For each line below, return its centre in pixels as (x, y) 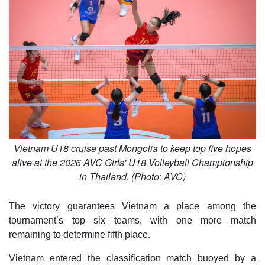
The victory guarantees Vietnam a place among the (132, 206)
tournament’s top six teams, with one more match (132, 220)
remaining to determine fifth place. (80, 234)
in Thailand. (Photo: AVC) (132, 176)
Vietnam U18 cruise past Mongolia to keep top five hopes (132, 148)
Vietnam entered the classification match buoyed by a (132, 258)
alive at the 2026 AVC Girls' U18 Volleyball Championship (132, 162)
